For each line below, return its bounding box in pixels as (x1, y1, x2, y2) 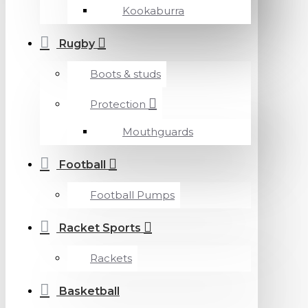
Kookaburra (122, 4, 184, 17)
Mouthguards (122, 125, 193, 138)
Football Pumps (90, 188, 175, 201)
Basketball (59, 285, 120, 298)
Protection (90, 98, 146, 111)
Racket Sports (59, 221, 141, 234)
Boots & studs (90, 67, 161, 80)
